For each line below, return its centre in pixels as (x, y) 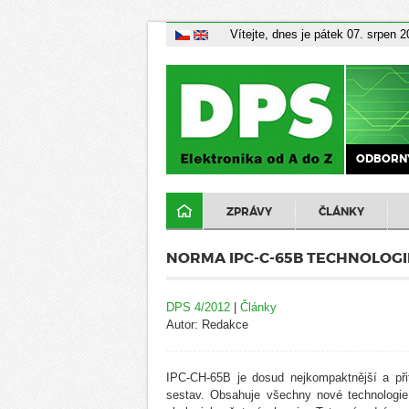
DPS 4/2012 (198, 307)
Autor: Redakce (207, 324)
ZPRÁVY (249, 211)
